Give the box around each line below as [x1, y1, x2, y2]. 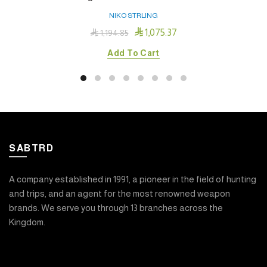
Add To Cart [107, 48, 160, 58]
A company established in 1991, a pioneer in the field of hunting [9, 174, 256, 185]
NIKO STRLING [109, 11, 158, 20]
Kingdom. [9, 217, 45, 228]
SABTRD [9, 143, 54, 154]
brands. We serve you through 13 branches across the [9, 203, 223, 213]
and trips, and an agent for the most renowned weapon [9, 188, 230, 199]
